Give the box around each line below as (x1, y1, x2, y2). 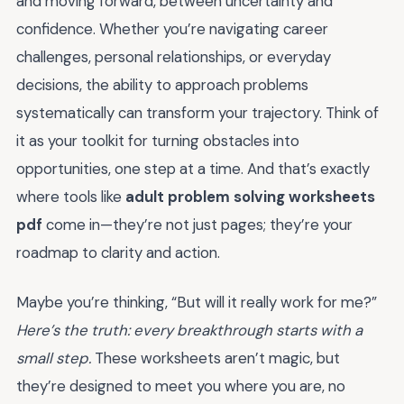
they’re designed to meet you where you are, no (16, 375, 345, 396)
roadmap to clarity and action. (16, 243, 220, 263)
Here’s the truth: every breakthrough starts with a (16, 319, 363, 340)
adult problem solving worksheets (125, 187, 375, 207)
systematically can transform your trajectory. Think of (16, 103, 379, 124)
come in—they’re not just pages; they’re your (42, 215, 353, 235)
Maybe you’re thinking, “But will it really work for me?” (16, 291, 377, 312)
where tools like (16, 187, 125, 207)
